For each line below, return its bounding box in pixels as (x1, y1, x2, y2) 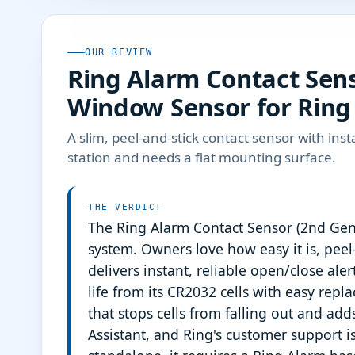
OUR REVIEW (85, 46, 154, 58)
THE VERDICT (88, 201, 162, 212)
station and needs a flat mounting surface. (67, 147, 336, 166)
